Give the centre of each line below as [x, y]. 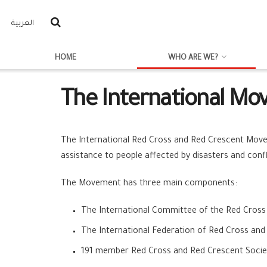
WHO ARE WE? [193, 58]
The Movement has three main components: [149, 184]
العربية [23, 24]
